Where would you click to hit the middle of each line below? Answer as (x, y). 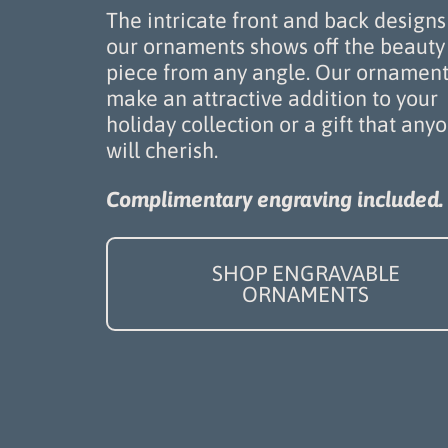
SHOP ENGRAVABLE (305, 273)
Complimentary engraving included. (274, 199)
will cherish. (161, 151)
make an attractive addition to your (271, 99)
